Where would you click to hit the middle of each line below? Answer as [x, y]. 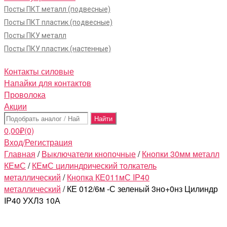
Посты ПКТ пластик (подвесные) [58, 22]
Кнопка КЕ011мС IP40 [108, 177]
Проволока [25, 94]
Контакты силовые [39, 71]
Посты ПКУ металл [35, 35]
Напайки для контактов [48, 83]
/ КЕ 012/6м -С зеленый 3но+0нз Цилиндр [139, 189]
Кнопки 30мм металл [181, 154]
